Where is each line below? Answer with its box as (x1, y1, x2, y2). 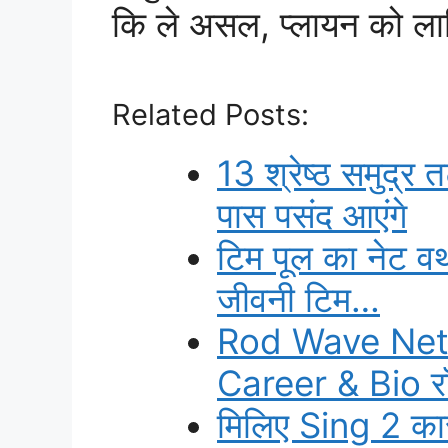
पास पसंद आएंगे (217, 193, 407, 236)
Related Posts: (112, 96, 309, 132)
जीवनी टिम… (217, 277, 380, 320)
